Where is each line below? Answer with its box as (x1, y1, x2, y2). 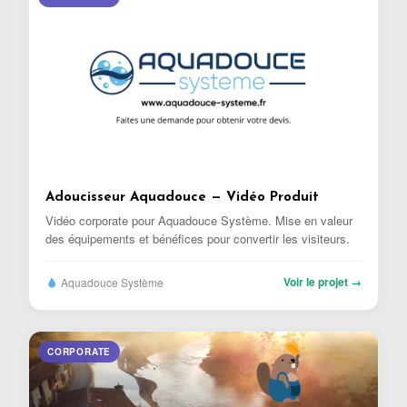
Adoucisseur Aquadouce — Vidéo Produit (45, 190, 319, 204)
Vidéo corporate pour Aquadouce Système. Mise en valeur (45, 211, 352, 229)
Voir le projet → (283, 273, 362, 290)
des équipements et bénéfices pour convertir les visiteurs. (45, 229, 350, 247)
